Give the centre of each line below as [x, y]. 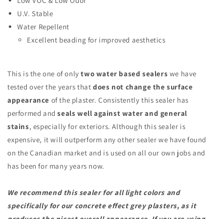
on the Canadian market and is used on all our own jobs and [106, 153]
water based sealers [131, 73]
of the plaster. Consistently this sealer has [119, 100]
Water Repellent [43, 26]
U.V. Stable [35, 13]
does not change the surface [143, 87]
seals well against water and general [122, 113]
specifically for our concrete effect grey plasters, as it [102, 205]
